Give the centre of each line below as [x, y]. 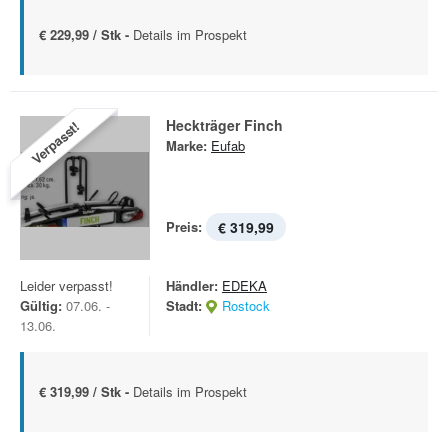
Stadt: [184, 305]
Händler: [192, 285]
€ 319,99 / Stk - [86, 391]
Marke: [186, 145]
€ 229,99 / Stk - [86, 34]
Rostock [246, 305]
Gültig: [41, 305]
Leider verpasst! [66, 285]
